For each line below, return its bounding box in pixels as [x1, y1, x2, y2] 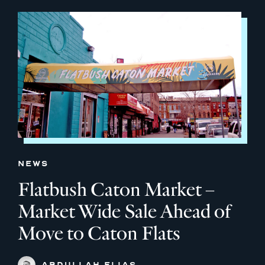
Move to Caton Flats [18, 221, 180, 245]
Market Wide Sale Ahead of [18, 199, 231, 223]
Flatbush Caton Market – [18, 177, 215, 201]
